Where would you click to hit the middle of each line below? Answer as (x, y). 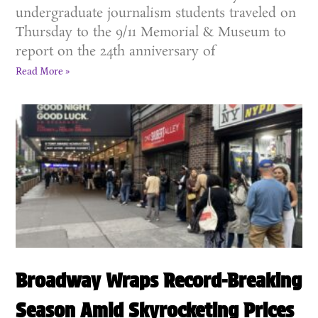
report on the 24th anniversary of (116, 52)
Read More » (43, 72)
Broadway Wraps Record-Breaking (159, 280)
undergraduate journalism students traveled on (156, 14)
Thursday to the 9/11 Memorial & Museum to (151, 33)
